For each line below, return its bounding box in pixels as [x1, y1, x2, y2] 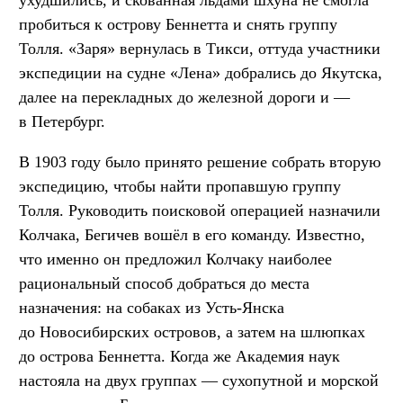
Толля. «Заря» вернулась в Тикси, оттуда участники [19, 39, 381, 58]
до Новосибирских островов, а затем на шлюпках [19, 322, 365, 341]
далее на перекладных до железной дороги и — [19, 87, 350, 106]
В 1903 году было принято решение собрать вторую [19, 152, 381, 171]
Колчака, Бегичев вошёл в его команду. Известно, [19, 225, 365, 244]
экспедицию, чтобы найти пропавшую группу [19, 176, 341, 195]
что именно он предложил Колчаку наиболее [19, 249, 332, 268]
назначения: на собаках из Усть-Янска [19, 298, 284, 317]
